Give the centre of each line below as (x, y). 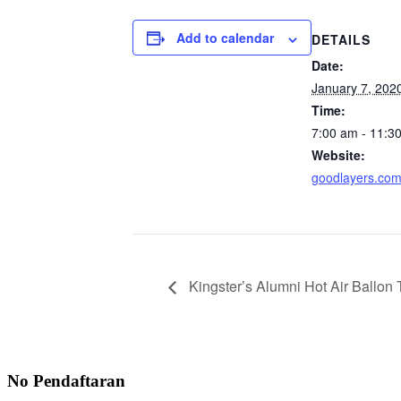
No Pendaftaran (66, 380)
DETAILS (341, 40)
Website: (338, 155)
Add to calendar (225, 38)
